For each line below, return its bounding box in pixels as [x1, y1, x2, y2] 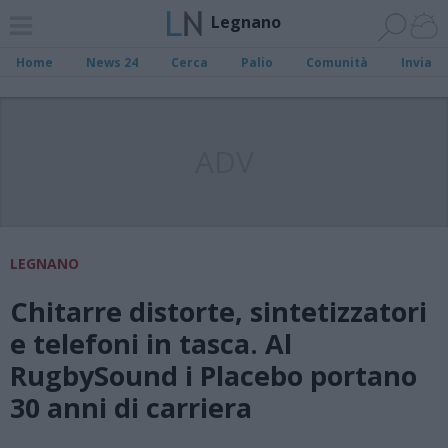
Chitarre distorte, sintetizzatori [10, 293, 427, 330]
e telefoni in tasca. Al [10, 325, 292, 362]
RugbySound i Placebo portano [10, 357, 417, 394]
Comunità [305, 54, 368, 71]
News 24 [86, 54, 139, 71]
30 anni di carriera [10, 389, 252, 426]
